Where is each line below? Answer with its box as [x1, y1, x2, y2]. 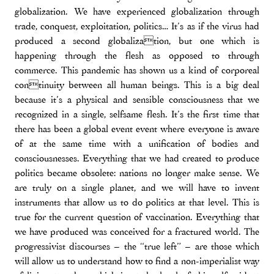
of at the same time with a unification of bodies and [15, 137, 259, 150]
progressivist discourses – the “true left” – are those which [15, 240, 259, 253]
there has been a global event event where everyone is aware [15, 122, 259, 135]
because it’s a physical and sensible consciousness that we [15, 93, 259, 106]
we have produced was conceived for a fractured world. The [15, 225, 259, 238]
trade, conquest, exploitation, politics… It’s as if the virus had [15, 20, 259, 32]
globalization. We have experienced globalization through [15, 5, 259, 18]
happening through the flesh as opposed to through [15, 49, 259, 62]
